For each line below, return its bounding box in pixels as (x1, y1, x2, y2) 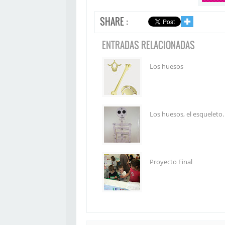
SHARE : (100, 15, 128, 28)
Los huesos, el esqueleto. (150, 109, 224, 119)
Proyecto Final (150, 157, 192, 166)
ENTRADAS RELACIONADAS (102, 38, 195, 52)
